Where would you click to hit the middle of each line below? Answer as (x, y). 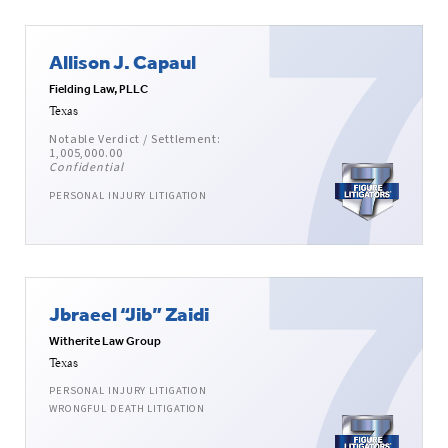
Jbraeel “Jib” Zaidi (129, 314)
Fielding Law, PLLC (98, 89)
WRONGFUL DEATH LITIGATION (127, 409)
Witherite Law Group (105, 341)
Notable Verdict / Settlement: (135, 140)
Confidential (86, 168)
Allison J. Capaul (122, 62)
